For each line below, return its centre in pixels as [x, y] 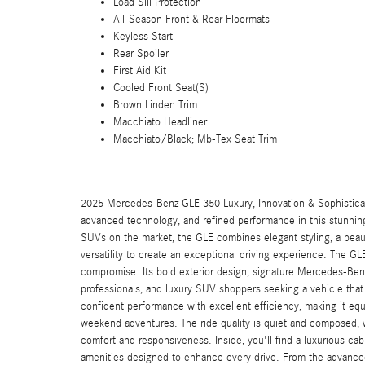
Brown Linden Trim [155, 105]
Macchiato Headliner [160, 122]
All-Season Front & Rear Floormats [191, 20]
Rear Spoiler [141, 54]
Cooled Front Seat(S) [161, 88]
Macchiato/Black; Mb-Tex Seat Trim [195, 139]
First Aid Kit [140, 71]
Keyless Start [143, 37]
